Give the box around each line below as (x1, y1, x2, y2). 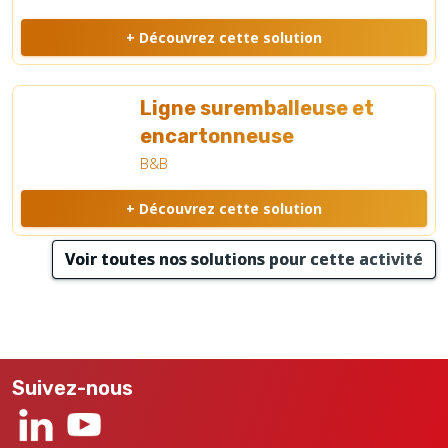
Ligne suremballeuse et (140, 96, 375, 121)
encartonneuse (140, 124, 295, 149)
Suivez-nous (12, 376, 133, 401)
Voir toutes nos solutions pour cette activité (65, 248, 423, 271)
